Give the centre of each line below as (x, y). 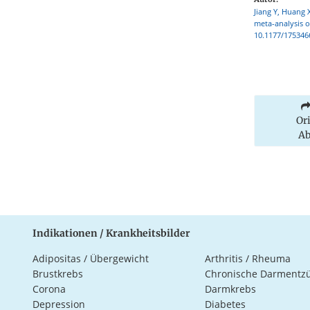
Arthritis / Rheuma (247, 258)
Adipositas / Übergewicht (91, 258)
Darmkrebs (230, 289)
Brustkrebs (58, 273)
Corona (49, 289)
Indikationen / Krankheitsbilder (111, 233)
